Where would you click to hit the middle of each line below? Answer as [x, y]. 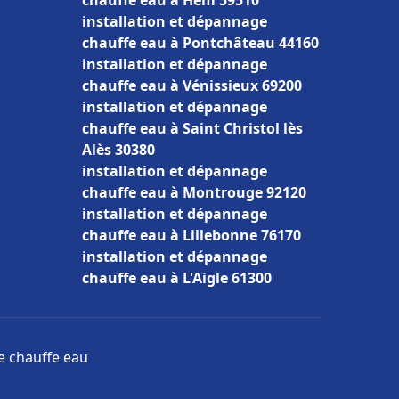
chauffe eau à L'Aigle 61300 [177, 278]
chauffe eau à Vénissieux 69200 [192, 85]
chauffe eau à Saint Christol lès [192, 128]
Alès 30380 [118, 150]
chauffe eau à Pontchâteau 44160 [200, 43]
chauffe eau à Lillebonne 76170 [191, 235]
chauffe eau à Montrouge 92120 [194, 192]
